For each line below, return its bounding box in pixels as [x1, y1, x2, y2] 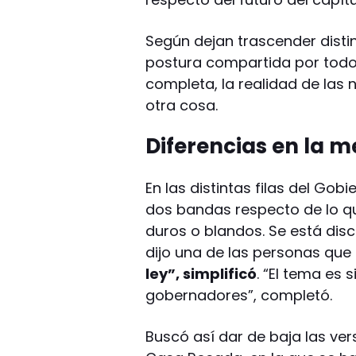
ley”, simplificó [145, 264, 257, 284]
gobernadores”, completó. [145, 285, 333, 306]
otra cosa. [145, 95, 219, 116]
